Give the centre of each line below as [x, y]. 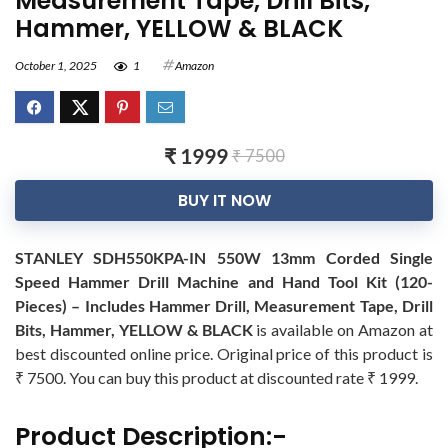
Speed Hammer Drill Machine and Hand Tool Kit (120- [224, 281]
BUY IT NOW [224, 200]
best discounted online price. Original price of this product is [224, 353]
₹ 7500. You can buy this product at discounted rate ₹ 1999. [216, 377]
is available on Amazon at [343, 329]
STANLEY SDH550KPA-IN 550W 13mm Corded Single [224, 257]
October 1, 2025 [56, 65]
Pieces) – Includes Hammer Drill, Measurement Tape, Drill [224, 305]
